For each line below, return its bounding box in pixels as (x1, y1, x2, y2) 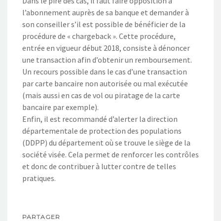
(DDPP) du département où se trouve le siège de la (22, 137, 190, 147)
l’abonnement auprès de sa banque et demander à (22, 7, 189, 17)
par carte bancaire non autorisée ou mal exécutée (22, 78, 188, 88)
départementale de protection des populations (22, 125, 182, 136)
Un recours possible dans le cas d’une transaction (22, 66, 187, 76)
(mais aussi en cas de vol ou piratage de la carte (22, 90, 180, 100)
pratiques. (22, 173, 56, 183)
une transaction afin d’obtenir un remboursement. (22, 54, 192, 65)
